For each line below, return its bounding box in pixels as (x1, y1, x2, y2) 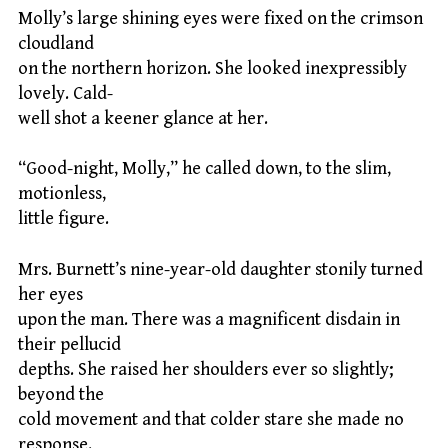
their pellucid (18, 333, 121, 355)
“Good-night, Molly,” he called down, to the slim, (18, 158, 391, 180)
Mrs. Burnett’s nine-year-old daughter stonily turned (18, 258, 423, 280)
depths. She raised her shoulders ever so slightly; (18, 358, 394, 380)
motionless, (18, 183, 106, 205)
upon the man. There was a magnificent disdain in (18, 308, 400, 330)
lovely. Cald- (18, 82, 113, 104)
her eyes (18, 283, 83, 305)
